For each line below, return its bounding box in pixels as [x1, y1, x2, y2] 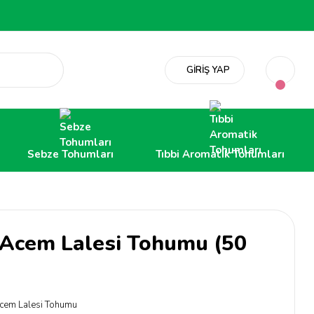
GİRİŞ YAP [186, 63, 230, 76]
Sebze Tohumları [27, 147, 114, 161]
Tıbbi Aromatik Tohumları [156, 147, 285, 161]
